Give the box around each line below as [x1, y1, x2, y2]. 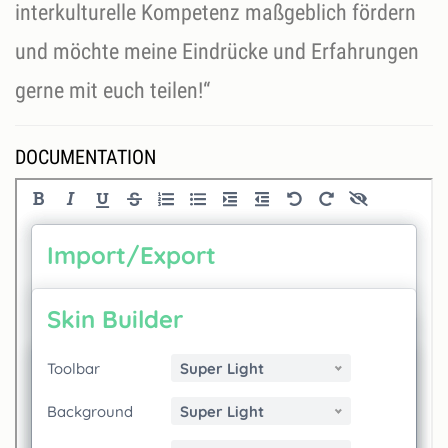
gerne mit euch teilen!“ [15, 78, 210, 104]
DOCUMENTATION [15, 145, 156, 170]
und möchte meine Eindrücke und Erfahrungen [15, 39, 419, 65]
